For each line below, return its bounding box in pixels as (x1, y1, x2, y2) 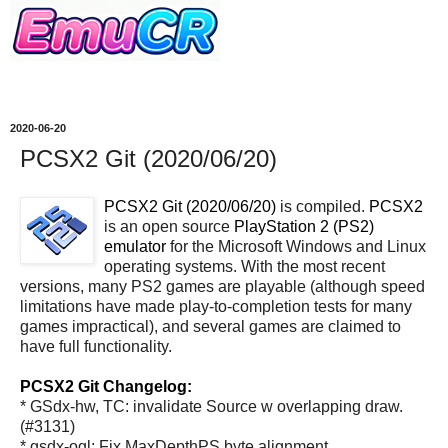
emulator (104, 237, 166, 255)
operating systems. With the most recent (104, 257, 385, 275)
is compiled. (276, 197, 369, 215)
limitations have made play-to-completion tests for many (20, 297, 412, 315)
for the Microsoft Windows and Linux (166, 237, 426, 255)
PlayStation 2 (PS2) (234, 217, 374, 235)
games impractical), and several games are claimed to (20, 317, 401, 335)
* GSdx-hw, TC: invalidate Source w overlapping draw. (20, 397, 403, 415)
